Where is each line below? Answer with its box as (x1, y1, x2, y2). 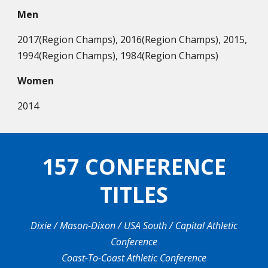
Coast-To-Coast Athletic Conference (62, 251, 206, 264)
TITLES (100, 180, 168, 209)
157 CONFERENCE (42, 152, 226, 181)
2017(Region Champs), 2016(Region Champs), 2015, (17, 33, 248, 46)
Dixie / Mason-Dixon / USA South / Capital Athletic (31, 219, 237, 232)
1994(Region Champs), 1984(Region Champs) (17, 49, 219, 62)
